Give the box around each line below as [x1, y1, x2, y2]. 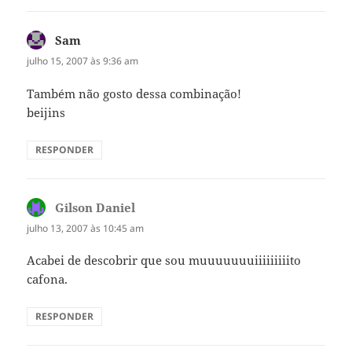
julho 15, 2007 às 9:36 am [27, 54, 139, 68]
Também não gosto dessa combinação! [27, 85, 242, 101]
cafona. [27, 270, 68, 287]
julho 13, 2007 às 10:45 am [27, 221, 145, 235]
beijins [27, 104, 66, 120]
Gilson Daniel [55, 199, 136, 215]
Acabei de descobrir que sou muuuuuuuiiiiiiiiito [27, 251, 302, 268]
